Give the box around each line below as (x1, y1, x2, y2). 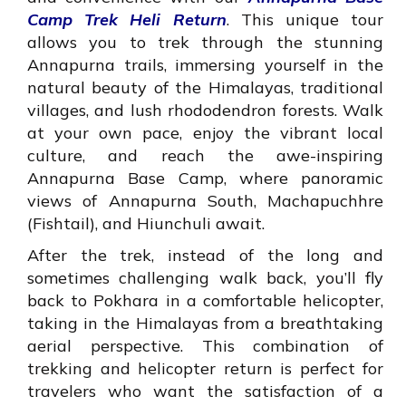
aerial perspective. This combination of (27, 335, 383, 357)
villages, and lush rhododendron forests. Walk (27, 100, 383, 121)
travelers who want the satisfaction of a (27, 381, 383, 402)
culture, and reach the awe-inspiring (27, 145, 383, 167)
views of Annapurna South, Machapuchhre (27, 190, 383, 212)
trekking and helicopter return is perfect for (27, 358, 383, 380)
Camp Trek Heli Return (27, 9, 227, 31)
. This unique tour (226, 9, 383, 31)
